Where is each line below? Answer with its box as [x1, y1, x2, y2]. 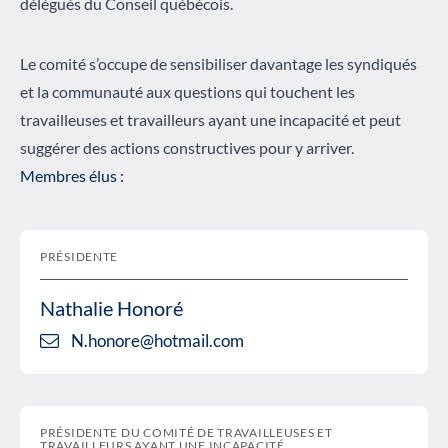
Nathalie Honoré [40, 296, 183, 321]
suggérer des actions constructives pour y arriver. [20, 138, 354, 158]
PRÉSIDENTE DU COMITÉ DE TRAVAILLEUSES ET [40, 424, 333, 440]
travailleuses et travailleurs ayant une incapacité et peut [20, 110, 401, 130]
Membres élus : [20, 166, 124, 186]
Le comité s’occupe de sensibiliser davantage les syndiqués [20, 54, 417, 74]
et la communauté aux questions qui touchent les [20, 82, 355, 102]
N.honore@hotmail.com [71, 330, 244, 352]
